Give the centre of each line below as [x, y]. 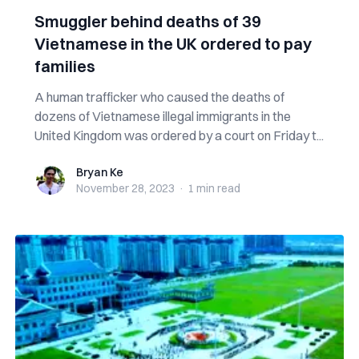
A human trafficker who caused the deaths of [159, 97]
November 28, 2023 [125, 188]
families [65, 66]
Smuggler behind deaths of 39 [147, 21]
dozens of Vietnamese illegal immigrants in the [162, 116]
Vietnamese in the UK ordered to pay [173, 44]
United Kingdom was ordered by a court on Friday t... [179, 135]
